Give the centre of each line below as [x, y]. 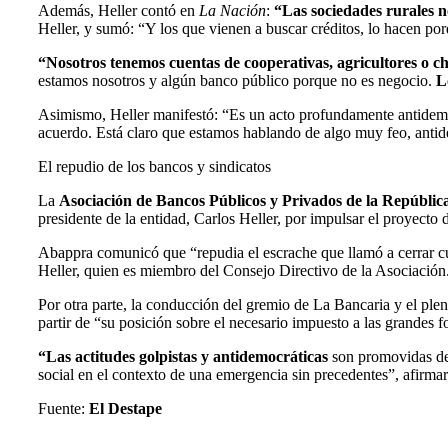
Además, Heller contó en [118, 11]
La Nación [232, 11]
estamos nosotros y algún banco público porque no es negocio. [237, 81]
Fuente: [63, 409]
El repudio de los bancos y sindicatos [154, 167]
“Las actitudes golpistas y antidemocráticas [185, 357]
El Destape [125, 409]
